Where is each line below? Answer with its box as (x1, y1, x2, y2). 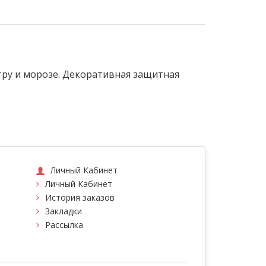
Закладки (45, 205, 82, 217)
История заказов (45, 192, 115, 204)
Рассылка (45, 219, 83, 231)
